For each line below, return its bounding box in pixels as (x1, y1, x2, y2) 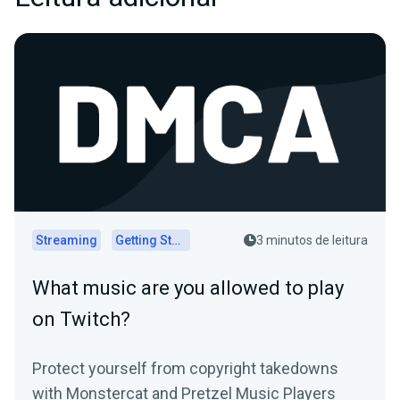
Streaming (36, 233, 97, 248)
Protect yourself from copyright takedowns (32, 359, 338, 379)
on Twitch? (32, 308, 130, 331)
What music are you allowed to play (32, 277, 344, 300)
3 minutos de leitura (256, 233, 368, 248)
